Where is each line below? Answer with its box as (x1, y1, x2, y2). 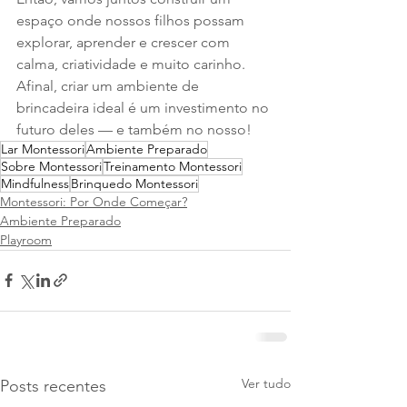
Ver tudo (242, 374, 291, 392)
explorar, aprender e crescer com (16, 33, 233, 51)
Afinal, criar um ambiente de (16, 76, 203, 94)
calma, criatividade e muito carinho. (16, 55, 249, 73)
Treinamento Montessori (104, 157, 242, 174)
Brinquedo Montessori (71, 174, 198, 192)
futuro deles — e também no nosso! (16, 120, 252, 138)
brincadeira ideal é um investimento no (16, 98, 273, 116)
